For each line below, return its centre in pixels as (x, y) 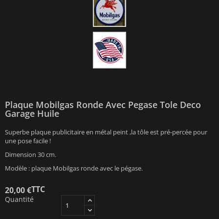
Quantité (19, 199)
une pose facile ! (28, 141)
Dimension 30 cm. (31, 155)
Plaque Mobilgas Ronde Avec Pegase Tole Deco (103, 105)
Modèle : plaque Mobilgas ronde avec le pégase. (74, 168)
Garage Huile (32, 114)
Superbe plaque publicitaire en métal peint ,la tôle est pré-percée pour (106, 132)
